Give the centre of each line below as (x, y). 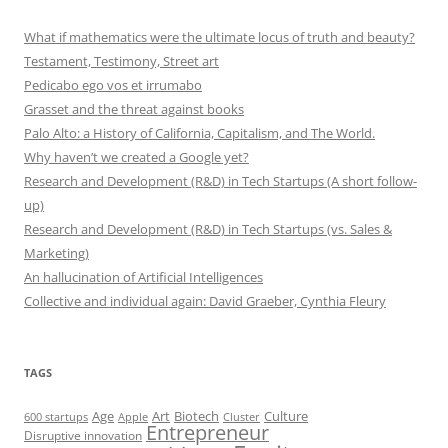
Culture (286, 416)
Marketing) (56, 252)
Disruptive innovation (83, 434)
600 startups (56, 416)
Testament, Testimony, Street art (121, 60)
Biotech (196, 415)
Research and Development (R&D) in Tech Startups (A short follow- (220, 180)
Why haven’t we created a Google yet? (136, 156)
